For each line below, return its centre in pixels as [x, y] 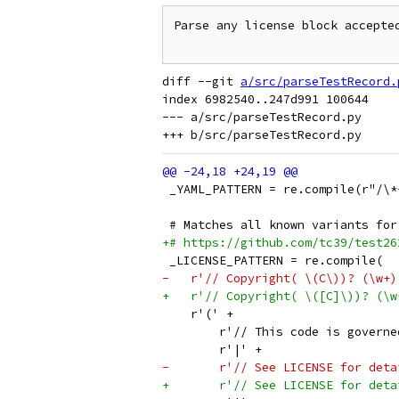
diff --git [201, 81]
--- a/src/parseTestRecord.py [262, 117]
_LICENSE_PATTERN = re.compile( [273, 261]
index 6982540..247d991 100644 [265, 99]
